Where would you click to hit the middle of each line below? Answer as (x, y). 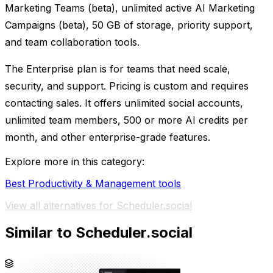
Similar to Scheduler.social (99, 232)
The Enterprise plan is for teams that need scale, (118, 69)
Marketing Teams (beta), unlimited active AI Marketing (130, 8)
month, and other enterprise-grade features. (108, 137)
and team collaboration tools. (72, 42)
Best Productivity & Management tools (93, 184)
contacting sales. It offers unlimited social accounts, (124, 103)
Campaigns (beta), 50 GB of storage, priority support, (129, 25)
